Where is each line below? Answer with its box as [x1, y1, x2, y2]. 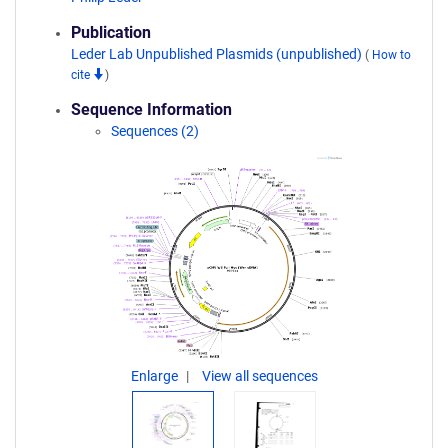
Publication [71, 23, 151, 42]
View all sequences [201, 368, 318, 384]
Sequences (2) [111, 123, 199, 139]
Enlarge [130, 368, 181, 384]
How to [372, 48, 411, 62]
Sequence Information [71, 100, 232, 119]
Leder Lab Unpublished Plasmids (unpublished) [71, 46, 365, 62]
